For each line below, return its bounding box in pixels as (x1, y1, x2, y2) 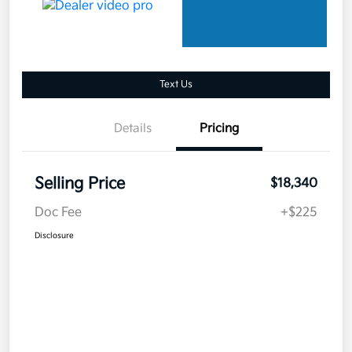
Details (114, 120, 152, 136)
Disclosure (35, 230, 74, 240)
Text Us (159, 78, 192, 90)
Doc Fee (35, 204, 82, 220)
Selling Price (35, 174, 125, 193)
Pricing (200, 120, 239, 136)
